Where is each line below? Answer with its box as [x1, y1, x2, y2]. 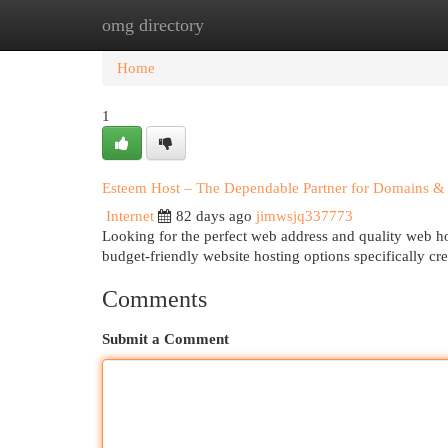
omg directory [102, 15, 204, 35]
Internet [106, 208, 154, 224]
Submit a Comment [102, 331, 229, 347]
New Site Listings [200, 17, 309, 33]
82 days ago [176, 208, 252, 224]
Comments [102, 286, 207, 312]
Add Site [339, 17, 393, 33]
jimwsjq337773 [256, 208, 353, 224]
